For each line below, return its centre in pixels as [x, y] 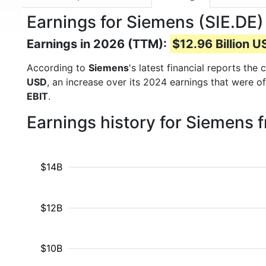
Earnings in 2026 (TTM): [98, 44]
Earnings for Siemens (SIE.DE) [145, 22]
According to [58, 68]
